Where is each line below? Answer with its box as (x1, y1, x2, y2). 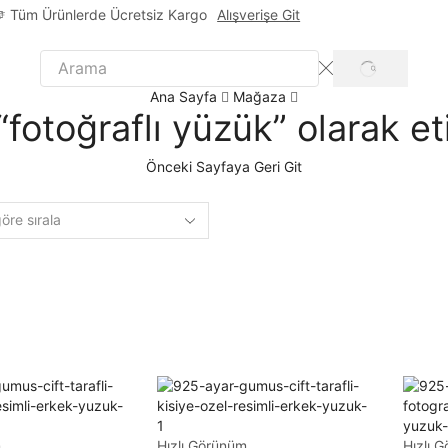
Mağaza (233, 87, 286, 105)
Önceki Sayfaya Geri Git (146, 157, 302, 175)
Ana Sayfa (150, 87, 217, 105)
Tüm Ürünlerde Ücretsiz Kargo (10, 6, 208, 23)
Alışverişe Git (217, 6, 301, 23)
